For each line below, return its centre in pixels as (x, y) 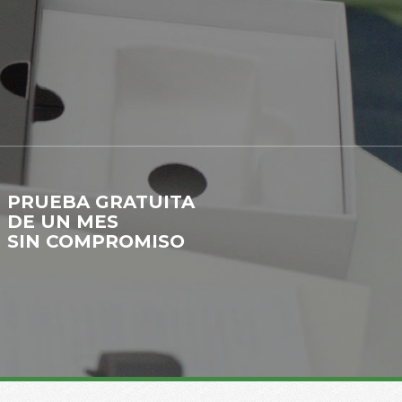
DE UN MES (63, 222)
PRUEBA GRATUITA (101, 202)
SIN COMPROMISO (96, 241)
